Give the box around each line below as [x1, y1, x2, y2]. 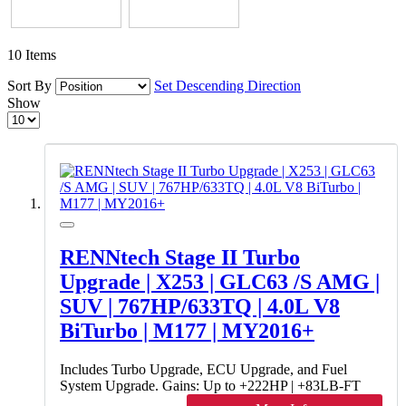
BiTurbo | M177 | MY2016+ [60, 319, 314, 343]
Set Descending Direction [154, 77, 301, 93]
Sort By [7, 77, 52, 93]
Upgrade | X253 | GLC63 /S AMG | [60, 270, 380, 295]
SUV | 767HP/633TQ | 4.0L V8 [60, 295, 340, 319]
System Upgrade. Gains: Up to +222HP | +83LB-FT [60, 378, 361, 394]
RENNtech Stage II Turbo [60, 246, 300, 270]
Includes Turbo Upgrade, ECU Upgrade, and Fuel [60, 362, 347, 378]
